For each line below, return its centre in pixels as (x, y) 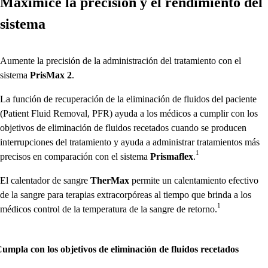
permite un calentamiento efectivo (194, 180)
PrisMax (47, 75)
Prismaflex (172, 156)
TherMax (110, 180)
